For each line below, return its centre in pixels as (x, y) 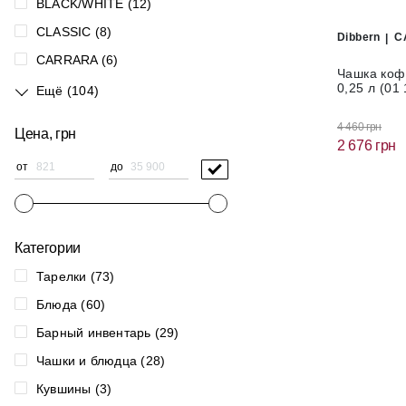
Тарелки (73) (76, 276)
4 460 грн (360, 126)
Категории (48, 248)
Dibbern (359, 37)
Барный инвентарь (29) (108, 333)
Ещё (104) (68, 91)
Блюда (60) (71, 304)
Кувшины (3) (74, 389)
